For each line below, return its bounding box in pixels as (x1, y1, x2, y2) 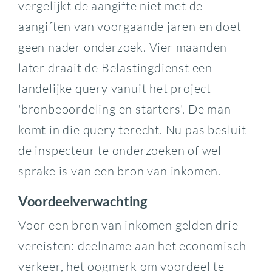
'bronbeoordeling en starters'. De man (18, 101, 231, 117)
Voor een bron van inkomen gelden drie (18, 217, 239, 233)
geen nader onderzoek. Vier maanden (18, 39, 228, 55)
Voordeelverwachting (18, 193, 147, 210)
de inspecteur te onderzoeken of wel (18, 143, 222, 158)
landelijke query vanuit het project (18, 81, 211, 97)
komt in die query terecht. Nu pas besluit (18, 122, 246, 138)
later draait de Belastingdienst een (18, 60, 212, 76)
